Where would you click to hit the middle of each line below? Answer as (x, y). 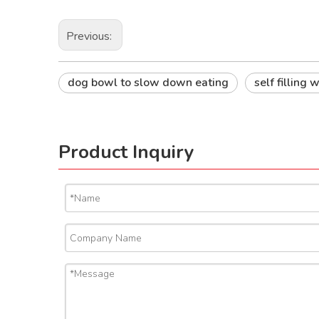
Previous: (90, 36)
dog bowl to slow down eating (148, 83)
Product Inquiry (126, 152)
